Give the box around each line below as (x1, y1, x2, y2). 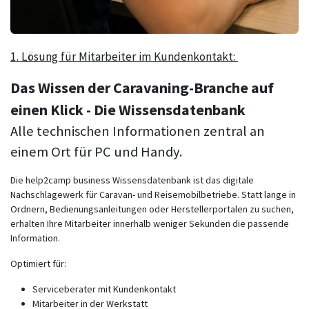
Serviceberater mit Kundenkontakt (32, 283, 176, 296)
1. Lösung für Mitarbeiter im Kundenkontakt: (10, 49, 238, 65)
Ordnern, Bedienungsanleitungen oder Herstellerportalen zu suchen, (10, 203, 294, 216)
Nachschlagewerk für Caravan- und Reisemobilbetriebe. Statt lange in (10, 188, 296, 201)
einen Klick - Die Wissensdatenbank (10, 100, 248, 120)
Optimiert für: (10, 257, 68, 270)
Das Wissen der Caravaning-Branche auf (10, 78, 274, 98)
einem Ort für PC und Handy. (10, 143, 185, 161)
